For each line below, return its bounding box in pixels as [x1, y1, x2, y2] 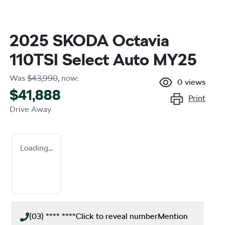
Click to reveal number [76, 211, 158, 221]
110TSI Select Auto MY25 [10, 50, 197, 70]
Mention [158, 211, 188, 221]
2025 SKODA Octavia [10, 31, 169, 51]
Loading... [20, 143, 53, 153]
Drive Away [10, 104, 51, 115]
